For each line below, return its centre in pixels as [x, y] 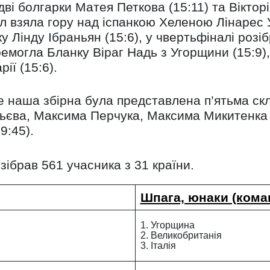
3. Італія [158, 246]
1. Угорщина [167, 225]
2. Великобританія [181, 235]
